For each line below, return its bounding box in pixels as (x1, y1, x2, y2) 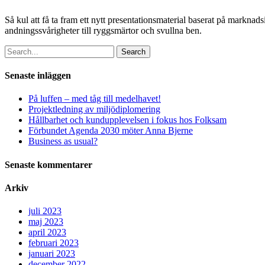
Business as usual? (28, 136, 98, 147)
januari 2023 (28, 248, 75, 259)
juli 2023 (28, 206, 62, 216)
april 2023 (28, 227, 66, 238)
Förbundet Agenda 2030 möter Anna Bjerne (28, 125, 193, 136)
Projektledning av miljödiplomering (28, 104, 160, 115)
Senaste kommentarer (5, 159, 92, 170)
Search (121, 47, 146, 56)
